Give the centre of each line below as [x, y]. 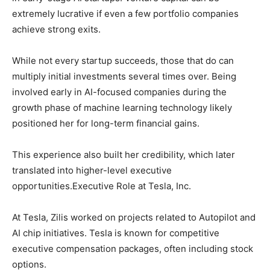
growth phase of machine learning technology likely [122, 108]
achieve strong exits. [56, 30]
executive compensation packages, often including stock [133, 249]
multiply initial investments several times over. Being [124, 77]
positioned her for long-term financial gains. [106, 124]
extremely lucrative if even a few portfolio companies [125, 14]
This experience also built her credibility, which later [124, 155]
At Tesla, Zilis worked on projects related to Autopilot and [134, 218]
